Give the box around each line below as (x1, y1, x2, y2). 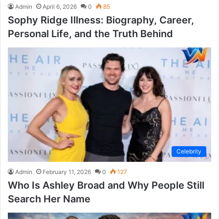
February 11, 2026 (43, 168, 91, 176)
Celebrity (176, 148, 201, 155)
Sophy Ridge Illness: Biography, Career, (8, 14, 194, 26)
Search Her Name (8, 193, 90, 205)
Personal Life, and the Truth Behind (8, 27, 173, 40)
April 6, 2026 (43, 2, 77, 10)
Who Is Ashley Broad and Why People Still (8, 179, 204, 192)
